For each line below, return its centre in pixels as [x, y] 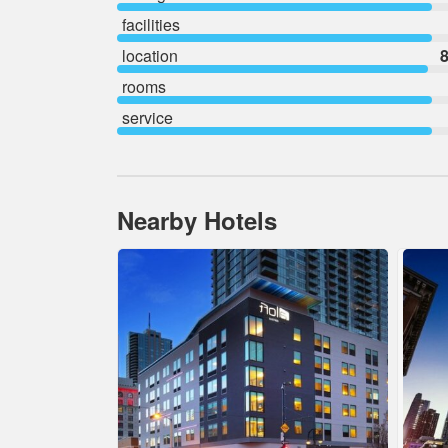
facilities [151, 24]
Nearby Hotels [197, 220]
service [147, 117]
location [150, 55]
